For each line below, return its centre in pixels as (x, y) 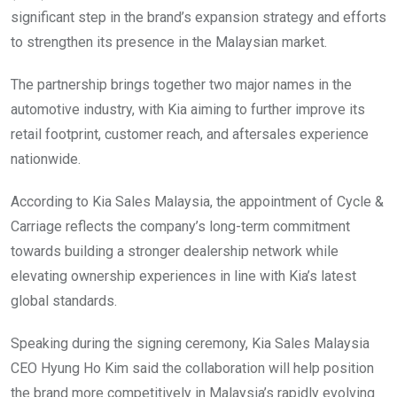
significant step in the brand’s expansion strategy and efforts (198, 17)
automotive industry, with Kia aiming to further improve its (188, 109)
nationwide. (46, 159)
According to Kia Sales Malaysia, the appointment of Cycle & (197, 201)
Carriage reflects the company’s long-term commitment (180, 226)
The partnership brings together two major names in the (181, 84)
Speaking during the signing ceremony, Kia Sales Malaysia (190, 343)
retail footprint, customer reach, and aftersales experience (190, 134)
